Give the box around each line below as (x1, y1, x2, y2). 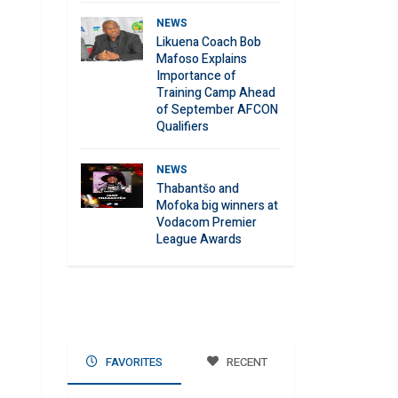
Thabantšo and (156, 179, 239, 198)
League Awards (156, 230, 242, 249)
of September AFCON (156, 100, 278, 119)
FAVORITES (102, 354, 163, 370)
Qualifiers (156, 117, 209, 136)
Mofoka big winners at (156, 196, 278, 215)
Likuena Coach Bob (156, 33, 261, 52)
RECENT (224, 354, 268, 370)
